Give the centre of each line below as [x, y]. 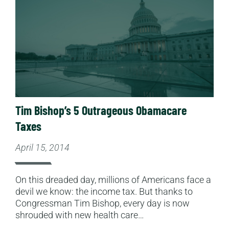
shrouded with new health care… [80, 215]
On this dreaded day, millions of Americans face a [113, 179]
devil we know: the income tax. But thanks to [104, 191]
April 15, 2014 [42, 147]
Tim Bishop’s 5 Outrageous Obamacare [101, 110]
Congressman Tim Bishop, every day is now [102, 203]
